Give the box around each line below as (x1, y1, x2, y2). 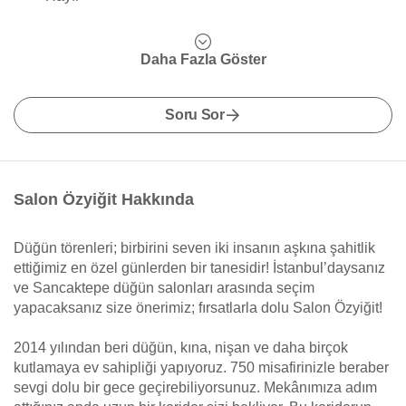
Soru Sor (165, 107, 225, 122)
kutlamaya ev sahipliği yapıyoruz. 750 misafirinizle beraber (14, 360, 389, 375)
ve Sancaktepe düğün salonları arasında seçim (14, 280, 314, 295)
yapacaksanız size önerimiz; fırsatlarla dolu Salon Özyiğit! (14, 300, 382, 315)
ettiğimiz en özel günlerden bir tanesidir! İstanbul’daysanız (14, 260, 385, 275)
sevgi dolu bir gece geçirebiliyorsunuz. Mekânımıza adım (14, 380, 377, 395)
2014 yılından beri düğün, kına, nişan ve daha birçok (14, 340, 348, 355)
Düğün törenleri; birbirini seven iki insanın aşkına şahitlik (14, 240, 375, 256)
